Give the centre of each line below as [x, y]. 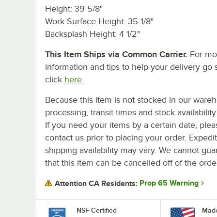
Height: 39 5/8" [74, 8]
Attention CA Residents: [96, 183]
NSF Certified [97, 210]
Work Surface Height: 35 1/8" [99, 21]
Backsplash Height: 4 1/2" [93, 34]
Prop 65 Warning [169, 183]
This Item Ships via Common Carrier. [116, 54]
